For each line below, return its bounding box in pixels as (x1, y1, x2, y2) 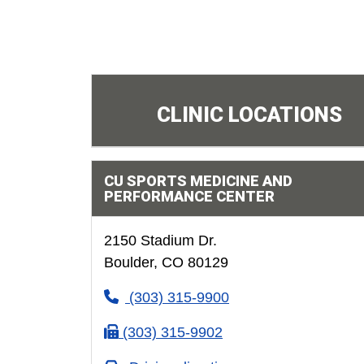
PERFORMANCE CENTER (103, 188, 275, 205)
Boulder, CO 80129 (103, 254, 228, 271)
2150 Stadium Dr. (103, 232, 217, 249)
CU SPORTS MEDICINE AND (103, 172, 292, 189)
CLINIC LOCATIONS (156, 102, 342, 127)
